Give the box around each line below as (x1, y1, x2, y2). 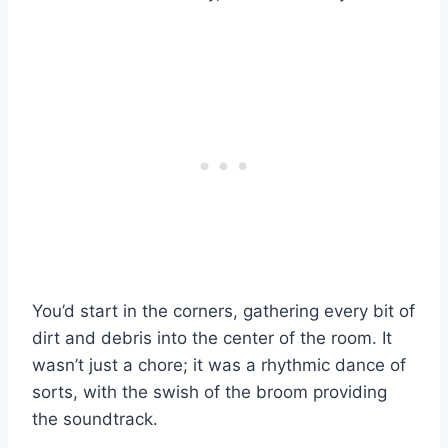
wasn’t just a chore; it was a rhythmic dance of (32, 355, 406, 376)
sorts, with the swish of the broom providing (32, 382, 387, 403)
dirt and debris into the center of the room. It (32, 328, 392, 349)
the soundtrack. (32, 409, 158, 430)
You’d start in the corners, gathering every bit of (32, 301, 415, 322)
